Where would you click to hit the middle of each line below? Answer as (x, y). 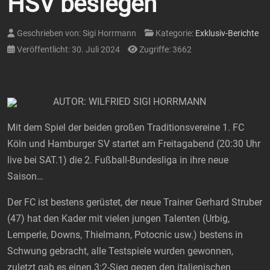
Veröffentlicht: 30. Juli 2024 (68, 50)
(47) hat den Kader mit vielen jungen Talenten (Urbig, (118, 219)
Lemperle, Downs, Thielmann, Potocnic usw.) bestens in (125, 235)
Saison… (25, 177)
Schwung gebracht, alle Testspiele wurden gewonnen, (120, 251)
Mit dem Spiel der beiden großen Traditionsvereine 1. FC (126, 128)
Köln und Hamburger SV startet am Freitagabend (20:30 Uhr (134, 144)
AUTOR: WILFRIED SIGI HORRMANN (130, 102)
